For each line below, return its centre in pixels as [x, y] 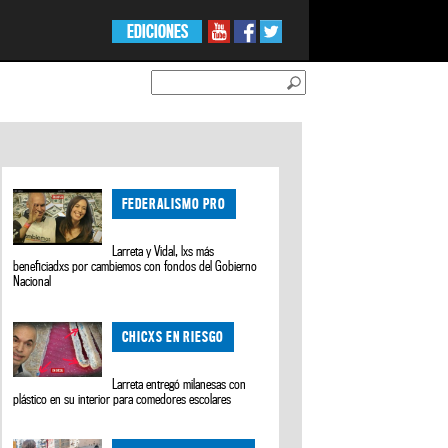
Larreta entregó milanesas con [179, 383]
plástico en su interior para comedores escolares [121, 398]
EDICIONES [157, 31]
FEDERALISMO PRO [174, 204]
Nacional [31, 281]
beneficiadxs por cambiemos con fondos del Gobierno [134, 266]
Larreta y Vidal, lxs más [163, 251]
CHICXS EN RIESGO [173, 336]
